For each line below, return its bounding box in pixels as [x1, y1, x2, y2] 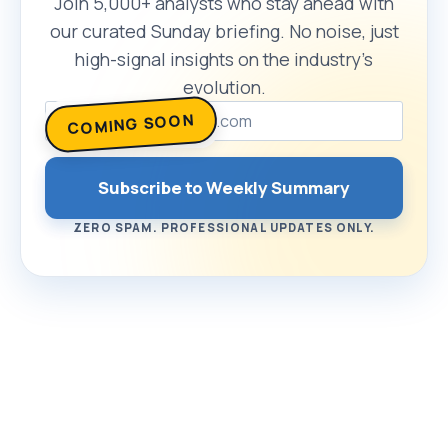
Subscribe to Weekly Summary [98, 176, 350, 200]
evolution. [182, 75, 266, 100]
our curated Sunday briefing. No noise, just [49, 19, 399, 44]
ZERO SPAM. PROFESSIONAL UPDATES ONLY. [73, 220, 375, 236]
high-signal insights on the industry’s [75, 47, 373, 72]
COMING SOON [66, 110, 196, 140]
